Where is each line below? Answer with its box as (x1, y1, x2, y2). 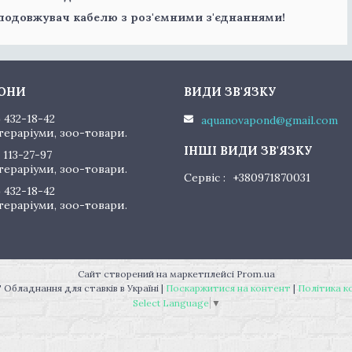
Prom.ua (236, 268, 275, 280)
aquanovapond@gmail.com (200, 112, 338, 127)
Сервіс (183, 170, 220, 185)
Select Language (132, 297, 209, 309)
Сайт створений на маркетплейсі (77, 268, 236, 280)
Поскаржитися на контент (165, 282, 291, 294)
